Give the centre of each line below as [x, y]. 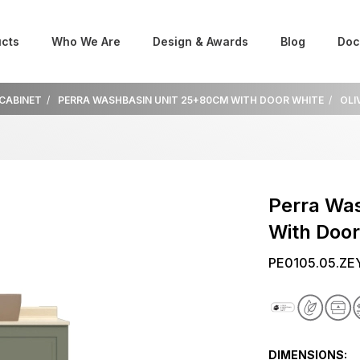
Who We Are [86, 41]
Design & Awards [200, 41]
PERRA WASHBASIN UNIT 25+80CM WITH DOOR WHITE [191, 100]
